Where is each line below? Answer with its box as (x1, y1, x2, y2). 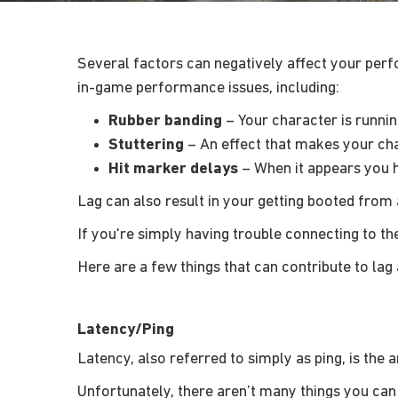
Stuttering (108, 136, 184, 154)
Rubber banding (108, 112, 222, 130)
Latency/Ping (77, 321, 174, 338)
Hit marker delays (108, 160, 238, 178)
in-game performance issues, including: (77, 79, 339, 97)
